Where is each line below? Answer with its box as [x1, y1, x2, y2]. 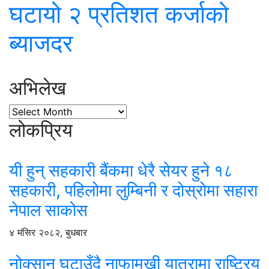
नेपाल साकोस [9, 200, 88, 220]
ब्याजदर [9, 28, 73, 58]
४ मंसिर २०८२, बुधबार [9, 226, 87, 238]
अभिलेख [9, 76, 66, 100]
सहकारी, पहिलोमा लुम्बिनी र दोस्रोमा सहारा [9, 180, 258, 201]
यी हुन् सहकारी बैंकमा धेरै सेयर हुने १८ [9, 160, 233, 181]
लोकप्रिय [9, 118, 73, 142]
